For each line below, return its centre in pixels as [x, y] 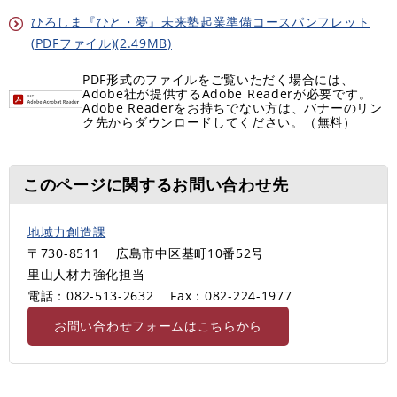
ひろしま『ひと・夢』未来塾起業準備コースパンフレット [201, 21]
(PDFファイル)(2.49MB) [101, 43]
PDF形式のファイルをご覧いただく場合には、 [218, 79]
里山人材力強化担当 [86, 274]
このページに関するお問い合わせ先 [156, 184]
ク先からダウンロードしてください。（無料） [219, 121]
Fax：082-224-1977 [231, 295]
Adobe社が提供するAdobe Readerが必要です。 [227, 93]
